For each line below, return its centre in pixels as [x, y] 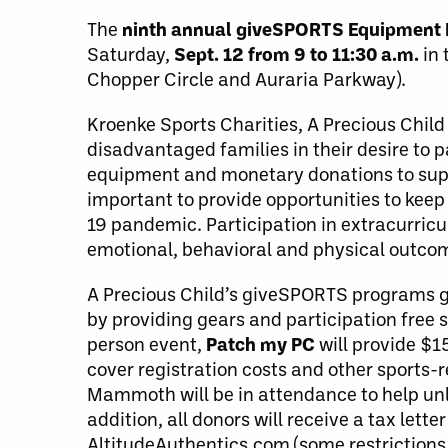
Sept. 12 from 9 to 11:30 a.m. [296, 53]
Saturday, [130, 53]
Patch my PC [260, 343]
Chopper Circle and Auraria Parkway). [246, 78]
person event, [146, 343]
